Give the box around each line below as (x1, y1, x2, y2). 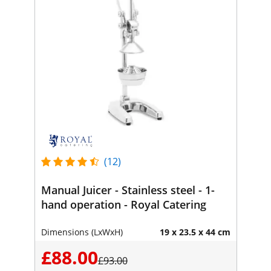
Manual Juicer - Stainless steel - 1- (41, 182, 215, 197)
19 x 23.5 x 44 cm (159, 226, 230, 238)
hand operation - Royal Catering (41, 197, 206, 212)
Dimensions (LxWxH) (41, 226, 123, 238)
